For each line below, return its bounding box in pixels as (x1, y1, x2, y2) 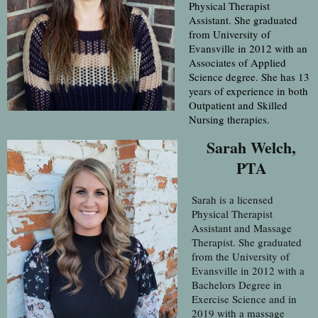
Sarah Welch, (207, 135, 296, 159)
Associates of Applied (189, 55, 286, 70)
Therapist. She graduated (192, 234, 302, 249)
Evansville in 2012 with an (189, 40, 307, 55)
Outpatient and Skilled (189, 97, 287, 112)
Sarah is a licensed (192, 192, 273, 207)
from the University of (192, 248, 290, 263)
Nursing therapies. (189, 111, 270, 126)
